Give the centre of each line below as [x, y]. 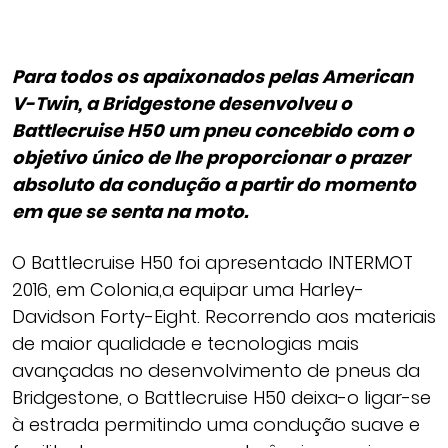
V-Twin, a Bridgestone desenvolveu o [182, 104]
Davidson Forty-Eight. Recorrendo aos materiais [224, 317]
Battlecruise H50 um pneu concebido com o [213, 131]
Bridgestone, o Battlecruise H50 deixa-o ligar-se [221, 398]
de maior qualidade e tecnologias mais [185, 344]
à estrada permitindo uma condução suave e [216, 425]
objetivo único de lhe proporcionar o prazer [211, 158]
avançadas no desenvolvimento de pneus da [216, 371]
